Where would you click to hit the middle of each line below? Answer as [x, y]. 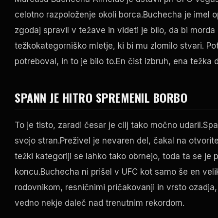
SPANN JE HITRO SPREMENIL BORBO [101, 98]
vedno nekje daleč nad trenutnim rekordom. [100, 203]
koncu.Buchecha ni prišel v [68, 172]
